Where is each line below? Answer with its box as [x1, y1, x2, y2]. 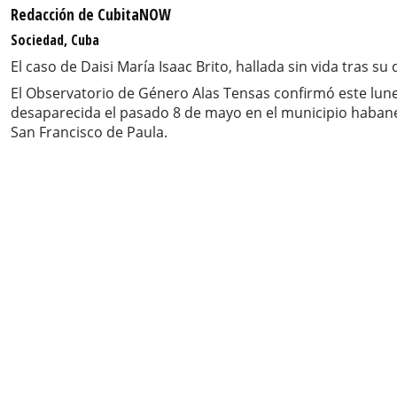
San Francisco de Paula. [11, 121, 167, 142]
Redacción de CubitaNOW [11, 3, 171, 25]
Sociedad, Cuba [11, 29, 99, 50]
